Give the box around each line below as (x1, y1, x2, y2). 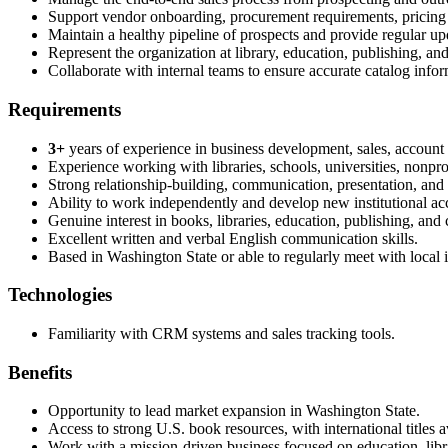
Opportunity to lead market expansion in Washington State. (48, 402, 420, 420)
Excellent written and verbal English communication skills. (48, 229, 418, 247)
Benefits (8, 361, 72, 383)
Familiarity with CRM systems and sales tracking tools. (48, 324, 395, 342)
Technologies (8, 284, 112, 306)
